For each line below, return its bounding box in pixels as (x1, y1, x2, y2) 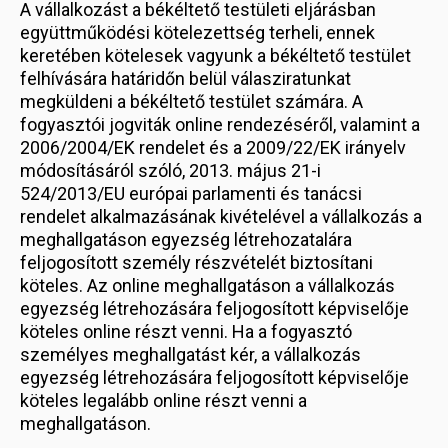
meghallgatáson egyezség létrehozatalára (20, 229, 352, 250)
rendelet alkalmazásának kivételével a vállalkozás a (20, 206, 422, 227)
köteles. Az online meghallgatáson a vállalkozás (20, 275, 395, 296)
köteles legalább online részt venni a (20, 390, 307, 411)
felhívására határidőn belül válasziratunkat (20, 68, 351, 89)
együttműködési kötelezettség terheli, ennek (20, 22, 375, 43)
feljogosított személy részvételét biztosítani (20, 252, 373, 273)
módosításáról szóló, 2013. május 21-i (20, 160, 321, 181)
